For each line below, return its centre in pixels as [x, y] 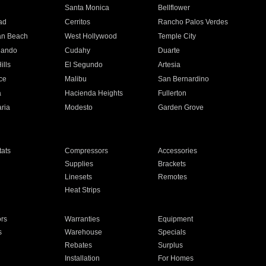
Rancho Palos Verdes [193, 22]
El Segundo [83, 65]
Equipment [176, 219]
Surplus [171, 245]
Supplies [79, 164]
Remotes [173, 177]
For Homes [176, 258]
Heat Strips [82, 190]
